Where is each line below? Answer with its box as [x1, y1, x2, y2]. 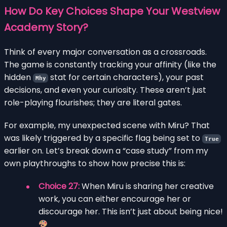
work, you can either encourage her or [39, 193, 191, 205]
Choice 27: [39, 180, 80, 192]
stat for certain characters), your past [48, 71, 204, 83]
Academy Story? [4, 20, 88, 34]
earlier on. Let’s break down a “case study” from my [4, 144, 208, 157]
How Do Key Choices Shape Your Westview [4, 4, 220, 18]
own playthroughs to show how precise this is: [4, 157, 185, 169]
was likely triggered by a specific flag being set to [4, 132, 202, 144]
